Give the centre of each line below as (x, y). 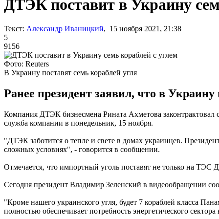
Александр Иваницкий (65, 28)
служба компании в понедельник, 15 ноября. (78, 123)
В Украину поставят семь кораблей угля (70, 72)
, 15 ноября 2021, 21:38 (142, 28)
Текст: (14, 28)
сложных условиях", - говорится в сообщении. (82, 149)
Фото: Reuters (26, 64)
